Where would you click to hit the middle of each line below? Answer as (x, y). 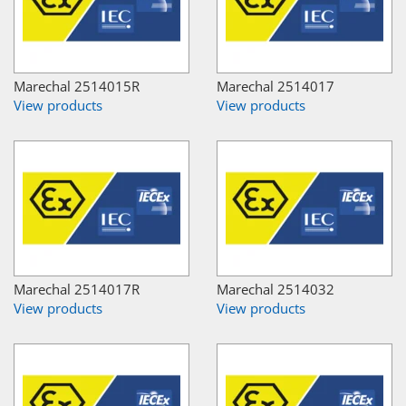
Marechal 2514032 (275, 289)
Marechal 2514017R (77, 289)
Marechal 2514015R (77, 86)
